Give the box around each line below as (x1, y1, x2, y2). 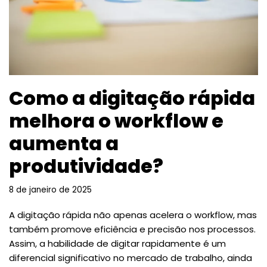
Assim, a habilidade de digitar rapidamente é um (9, 237, 226, 250)
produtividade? (9, 152, 163, 179)
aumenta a (9, 129, 119, 157)
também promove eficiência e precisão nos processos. (9, 222, 256, 235)
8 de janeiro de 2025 (9, 184, 92, 195)
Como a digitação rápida (9, 84, 255, 111)
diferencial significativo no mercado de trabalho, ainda (9, 251, 252, 264)
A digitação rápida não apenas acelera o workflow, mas (9, 208, 257, 221)
